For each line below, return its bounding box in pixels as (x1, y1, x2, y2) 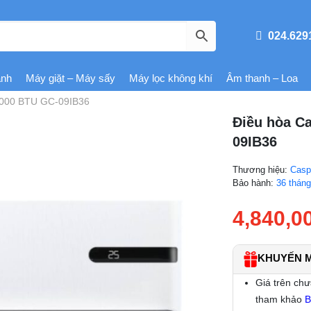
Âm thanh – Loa (226, 72, 299, 84)
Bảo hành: (233, 177, 277, 188)
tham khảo (255, 293, 305, 305)
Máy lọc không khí (129, 72, 213, 84)
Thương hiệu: (233, 164, 291, 175)
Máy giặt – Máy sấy (26, 72, 116, 84)
